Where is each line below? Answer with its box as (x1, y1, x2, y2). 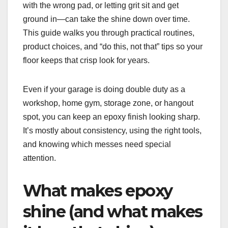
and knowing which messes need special (23, 140, 171, 149)
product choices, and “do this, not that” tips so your (23, 42, 203, 51)
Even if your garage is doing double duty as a (23, 85, 185, 94)
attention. (23, 154, 56, 163)
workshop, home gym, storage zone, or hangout (23, 99, 193, 108)
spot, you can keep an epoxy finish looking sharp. (23, 112, 200, 122)
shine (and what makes (23, 202, 203, 222)
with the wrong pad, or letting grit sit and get (23, 1, 179, 10)
